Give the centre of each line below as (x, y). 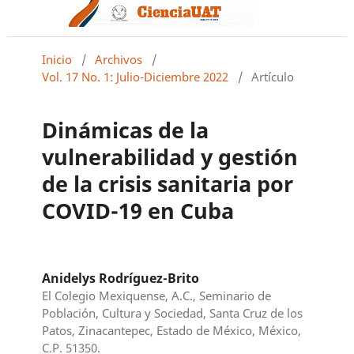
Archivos (119, 59)
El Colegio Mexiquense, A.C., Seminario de (157, 295)
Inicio (57, 59)
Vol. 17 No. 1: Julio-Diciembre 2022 (136, 76)
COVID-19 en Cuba (138, 210)
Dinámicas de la (126, 130)
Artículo (273, 76)
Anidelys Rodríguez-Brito (121, 278)
